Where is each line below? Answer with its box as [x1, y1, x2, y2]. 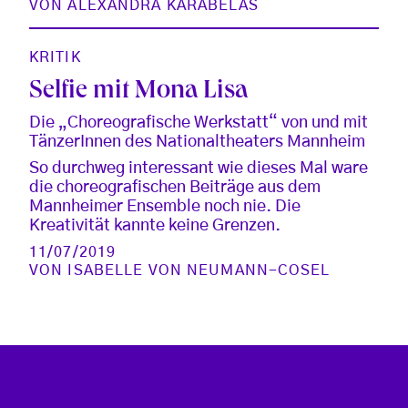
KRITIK [29, 49, 81, 65]
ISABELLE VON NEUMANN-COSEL [67, 262, 331, 278]
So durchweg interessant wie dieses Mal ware [29, 159, 368, 177]
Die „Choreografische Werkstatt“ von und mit [29, 114, 368, 131]
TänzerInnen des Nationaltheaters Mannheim [29, 133, 365, 150]
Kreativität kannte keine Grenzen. [29, 217, 280, 234]
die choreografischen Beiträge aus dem [29, 178, 321, 196]
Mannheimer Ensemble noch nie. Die [29, 198, 301, 215]
